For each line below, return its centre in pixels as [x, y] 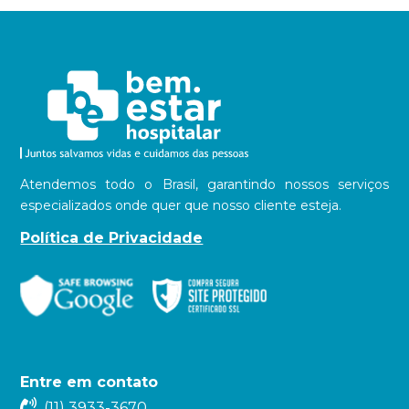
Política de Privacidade [112, 238]
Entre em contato [89, 383]
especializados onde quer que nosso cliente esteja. [181, 206]
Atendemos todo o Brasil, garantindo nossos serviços [204, 185]
